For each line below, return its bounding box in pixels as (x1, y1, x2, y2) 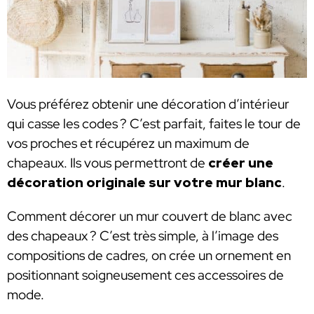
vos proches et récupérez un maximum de (7, 135, 250, 153)
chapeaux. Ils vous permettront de (7, 154, 208, 172)
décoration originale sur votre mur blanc (7, 174, 282, 192)
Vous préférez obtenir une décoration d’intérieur (7, 95, 289, 114)
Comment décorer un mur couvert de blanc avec (7, 207, 292, 225)
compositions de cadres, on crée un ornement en (7, 246, 291, 264)
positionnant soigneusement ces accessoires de (7, 266, 284, 284)
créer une (208, 154, 273, 172)
